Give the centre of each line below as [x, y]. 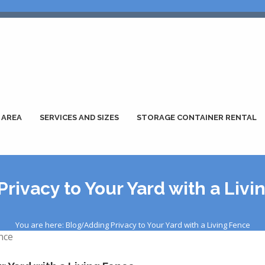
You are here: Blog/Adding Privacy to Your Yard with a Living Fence [132, 225]
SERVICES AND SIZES [79, 117]
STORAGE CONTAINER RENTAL [197, 117]
